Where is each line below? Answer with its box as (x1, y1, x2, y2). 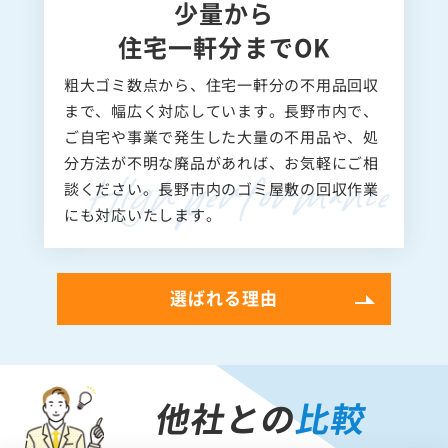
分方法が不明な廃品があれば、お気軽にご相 (63, 151, 379, 173)
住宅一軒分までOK (117, 28, 331, 64)
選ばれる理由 (170, 284, 278, 310)
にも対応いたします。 (63, 203, 222, 225)
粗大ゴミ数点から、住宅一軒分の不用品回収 (63, 73, 379, 95)
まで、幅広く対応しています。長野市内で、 (63, 99, 379, 121)
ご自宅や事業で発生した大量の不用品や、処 (63, 125, 379, 147)
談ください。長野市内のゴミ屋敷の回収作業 (63, 177, 379, 199)
